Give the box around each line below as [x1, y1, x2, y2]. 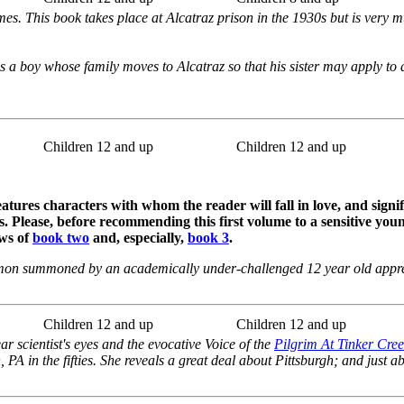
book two [32, 229, 89, 245]
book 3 [188, 229, 229, 245]
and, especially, [89, 229, 188, 245]
